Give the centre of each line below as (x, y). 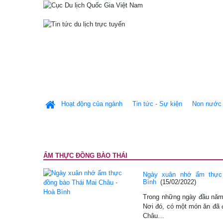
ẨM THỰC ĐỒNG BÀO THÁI (85, 156)
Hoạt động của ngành (92, 104)
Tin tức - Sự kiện (157, 104)
